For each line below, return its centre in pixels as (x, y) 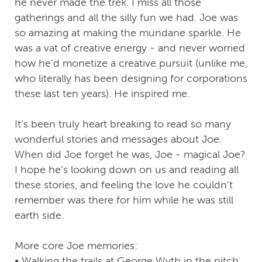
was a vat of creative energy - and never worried (130, 48)
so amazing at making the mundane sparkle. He (128, 33)
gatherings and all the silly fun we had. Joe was (126, 18)
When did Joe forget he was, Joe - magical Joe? (130, 155)
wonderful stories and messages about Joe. (118, 139)
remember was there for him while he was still (124, 200)
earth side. (39, 216)
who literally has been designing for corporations (131, 79)
